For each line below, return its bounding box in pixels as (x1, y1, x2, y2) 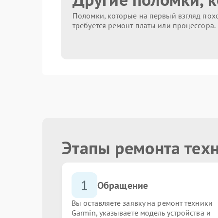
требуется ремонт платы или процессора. (73, 20, 216, 30)
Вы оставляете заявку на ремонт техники (72, 198, 213, 208)
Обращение (97, 179, 148, 192)
